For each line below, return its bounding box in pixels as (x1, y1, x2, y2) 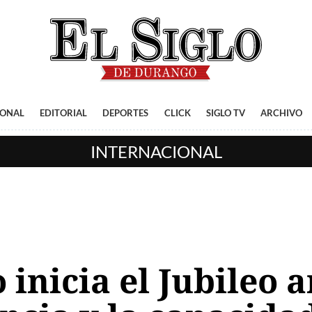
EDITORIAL (39, 107, 87, 118)
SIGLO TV (206, 107, 245, 118)
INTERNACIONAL (90, 141, 222, 162)
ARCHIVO (260, 107, 303, 118)
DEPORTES (102, 107, 149, 118)
